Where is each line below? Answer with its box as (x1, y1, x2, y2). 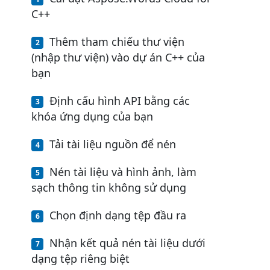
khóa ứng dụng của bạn (31, 109, 153, 124)
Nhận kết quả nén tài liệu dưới (49, 236, 206, 251)
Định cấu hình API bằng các (49, 93, 190, 108)
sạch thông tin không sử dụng (31, 180, 186, 195)
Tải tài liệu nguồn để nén (49, 137, 176, 152)
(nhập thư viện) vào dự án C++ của (31, 50, 205, 65)
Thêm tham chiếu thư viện (49, 34, 184, 49)
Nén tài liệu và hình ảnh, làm (49, 165, 196, 180)
